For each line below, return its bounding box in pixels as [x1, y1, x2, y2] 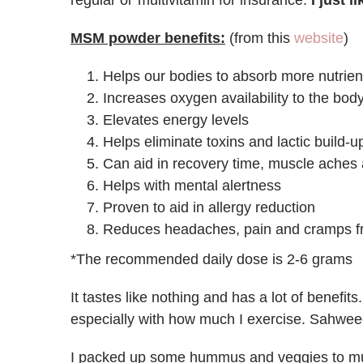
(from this [225, 30, 294, 46]
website [294, 30, 344, 46]
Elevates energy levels [103, 112, 249, 128]
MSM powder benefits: [70, 30, 225, 46]
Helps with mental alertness [103, 177, 281, 194]
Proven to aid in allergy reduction [103, 199, 315, 216]
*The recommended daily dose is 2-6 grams [70, 251, 352, 267]
